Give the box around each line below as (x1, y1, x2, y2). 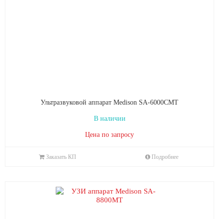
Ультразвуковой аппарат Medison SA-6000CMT (41, 99, 178, 106)
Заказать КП (45, 153, 76, 160)
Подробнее (151, 153, 178, 160)
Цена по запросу (85, 131, 134, 138)
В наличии (93, 115, 126, 122)
